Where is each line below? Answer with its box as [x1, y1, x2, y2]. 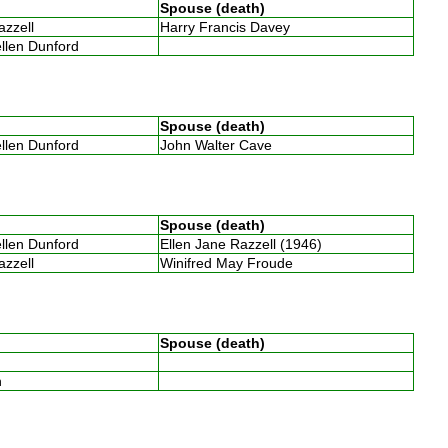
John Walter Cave [159, 136, 280, 153]
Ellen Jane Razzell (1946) [159, 235, 330, 252]
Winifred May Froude [159, 254, 301, 271]
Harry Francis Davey [159, 18, 298, 35]
